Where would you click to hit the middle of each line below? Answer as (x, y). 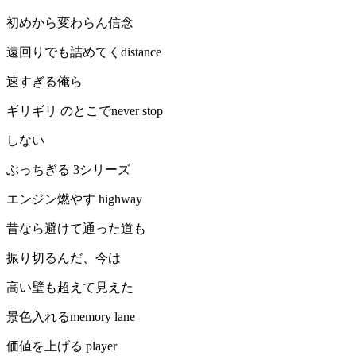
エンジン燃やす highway (74, 199)
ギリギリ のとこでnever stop (85, 111)
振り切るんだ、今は (64, 258)
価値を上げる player (62, 346)
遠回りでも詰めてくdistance (84, 52)
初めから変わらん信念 (70, 23)
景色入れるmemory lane (71, 317)
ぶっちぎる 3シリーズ (68, 170)
